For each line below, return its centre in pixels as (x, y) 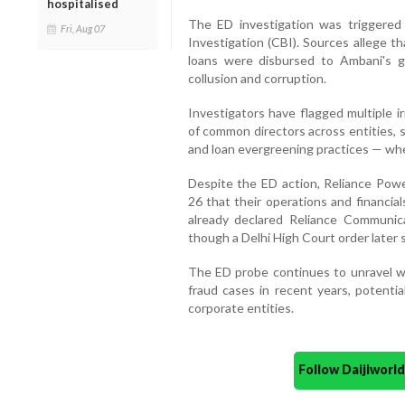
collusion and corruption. (257, 79)
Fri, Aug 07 (83, 28)
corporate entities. (240, 308)
